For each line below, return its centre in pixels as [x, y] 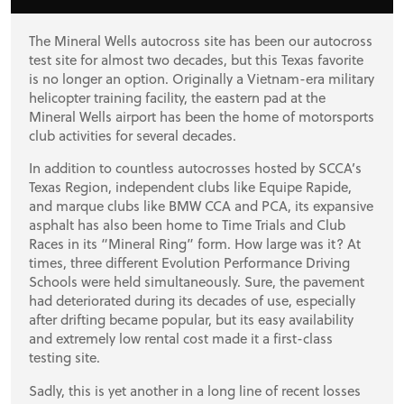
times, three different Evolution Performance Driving [189, 263]
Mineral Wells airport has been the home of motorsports [202, 117]
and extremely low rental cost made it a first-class [181, 339]
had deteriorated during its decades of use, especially [192, 301]
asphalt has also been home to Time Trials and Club [187, 225]
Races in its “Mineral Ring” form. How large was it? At [195, 244]
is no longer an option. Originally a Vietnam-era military [202, 79]
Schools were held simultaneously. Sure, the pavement [197, 282]
